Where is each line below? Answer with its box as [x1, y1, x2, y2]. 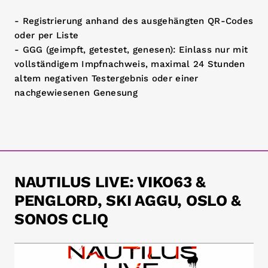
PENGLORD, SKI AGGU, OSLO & [14, 191, 242, 209]
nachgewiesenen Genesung [14, 87, 138, 98]
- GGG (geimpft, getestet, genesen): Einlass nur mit [14, 44, 248, 55]
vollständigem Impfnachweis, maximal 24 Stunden [14, 59, 245, 69]
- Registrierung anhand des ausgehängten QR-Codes [14, 16, 254, 26]
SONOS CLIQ [14, 210, 108, 228]
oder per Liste [14, 30, 79, 41]
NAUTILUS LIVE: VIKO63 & [14, 173, 206, 191]
